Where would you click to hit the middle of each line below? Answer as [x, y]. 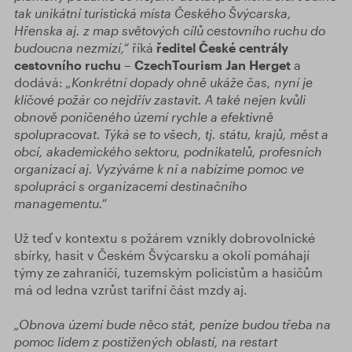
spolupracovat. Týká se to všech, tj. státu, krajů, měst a [171, 134]
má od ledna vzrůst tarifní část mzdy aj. [131, 290]
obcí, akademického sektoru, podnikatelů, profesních [168, 151]
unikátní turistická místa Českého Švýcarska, [163, 13]
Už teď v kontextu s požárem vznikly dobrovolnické [165, 238]
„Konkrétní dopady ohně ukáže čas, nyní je [189, 82]
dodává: [40, 82]
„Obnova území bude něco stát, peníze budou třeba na [172, 324]
